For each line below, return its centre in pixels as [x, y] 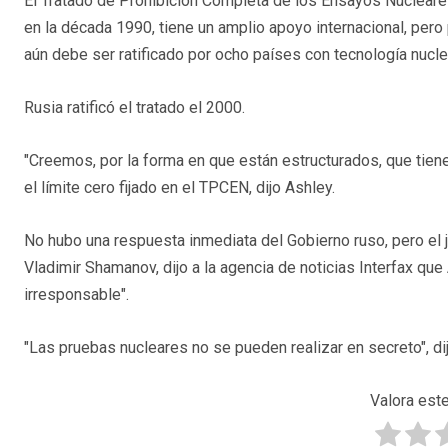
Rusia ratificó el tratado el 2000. [134, 108]
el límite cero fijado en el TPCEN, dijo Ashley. [179, 188]
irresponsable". [76, 295]
